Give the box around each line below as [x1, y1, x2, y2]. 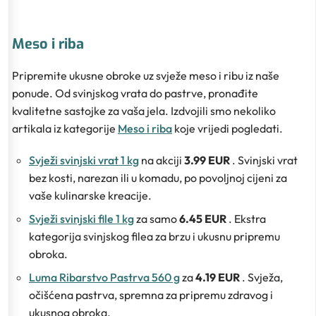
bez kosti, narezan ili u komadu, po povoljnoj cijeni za [29, 170, 287, 185]
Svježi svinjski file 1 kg [29, 211, 134, 226]
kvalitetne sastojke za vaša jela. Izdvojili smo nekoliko [12, 103, 276, 118]
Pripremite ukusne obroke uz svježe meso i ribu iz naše [12, 68, 279, 83]
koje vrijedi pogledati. [172, 121, 283, 135]
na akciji [139, 152, 184, 167]
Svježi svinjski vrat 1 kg [29, 152, 139, 167]
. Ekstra [229, 211, 266, 226]
